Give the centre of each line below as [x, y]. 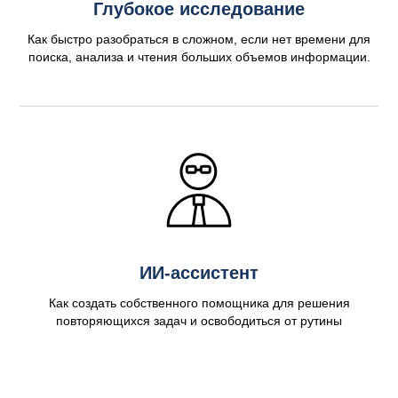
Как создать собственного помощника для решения [199, 303]
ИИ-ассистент [199, 273]
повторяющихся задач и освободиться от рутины [199, 321]
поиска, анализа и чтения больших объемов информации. [199, 57]
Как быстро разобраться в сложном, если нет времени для [199, 39]
